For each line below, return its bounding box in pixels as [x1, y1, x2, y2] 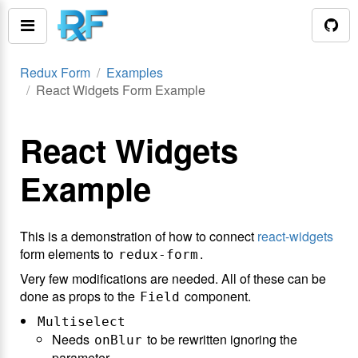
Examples [106, 63, 163, 82]
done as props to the [20, 287, 138, 305]
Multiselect [38, 314, 125, 329]
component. [181, 287, 251, 305]
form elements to [20, 245, 117, 263]
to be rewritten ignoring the [144, 330, 297, 348]
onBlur [94, 332, 142, 348]
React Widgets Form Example [36, 81, 205, 99]
